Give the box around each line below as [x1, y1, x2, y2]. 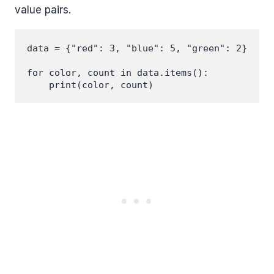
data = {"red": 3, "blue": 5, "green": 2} [27, 42, 247, 54]
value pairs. [15, 3, 71, 16]
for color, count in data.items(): [27, 67, 209, 78]
